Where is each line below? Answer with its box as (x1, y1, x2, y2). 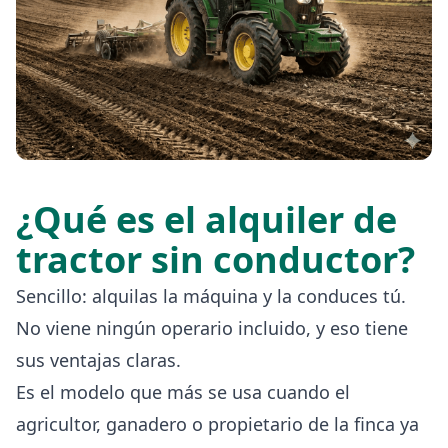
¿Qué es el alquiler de (16, 194, 397, 244)
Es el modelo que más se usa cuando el (16, 379, 350, 404)
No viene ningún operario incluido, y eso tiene (16, 315, 408, 340)
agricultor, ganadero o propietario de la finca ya (16, 411, 419, 436)
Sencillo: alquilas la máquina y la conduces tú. (16, 283, 406, 308)
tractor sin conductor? (16, 234, 415, 284)
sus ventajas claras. (16, 347, 181, 372)
